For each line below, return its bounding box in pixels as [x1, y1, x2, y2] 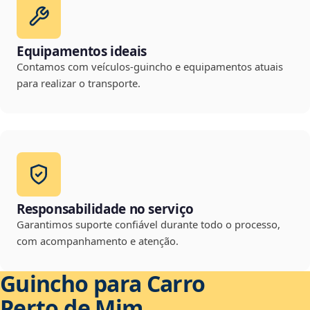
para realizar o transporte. [17, 76, 140, 91]
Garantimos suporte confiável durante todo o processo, [17, 217, 280, 232]
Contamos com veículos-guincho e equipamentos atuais [17, 60, 283, 74]
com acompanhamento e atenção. [17, 234, 179, 248]
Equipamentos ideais [17, 42, 147, 61]
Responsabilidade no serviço [17, 200, 194, 219]
